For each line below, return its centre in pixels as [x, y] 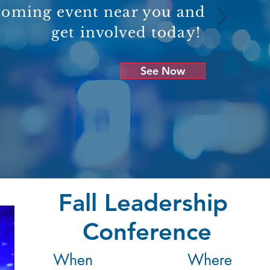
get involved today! [128, 33]
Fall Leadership [147, 202]
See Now [163, 71]
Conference [147, 231]
